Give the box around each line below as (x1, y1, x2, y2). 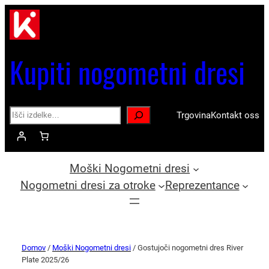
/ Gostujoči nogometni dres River (131, 243, 243, 253)
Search (9, 107, 37, 118)
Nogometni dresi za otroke (20, 179, 156, 193)
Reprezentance (165, 179, 240, 193)
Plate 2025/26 (22, 255, 69, 265)
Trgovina (177, 109, 211, 121)
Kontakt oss (211, 109, 259, 121)
